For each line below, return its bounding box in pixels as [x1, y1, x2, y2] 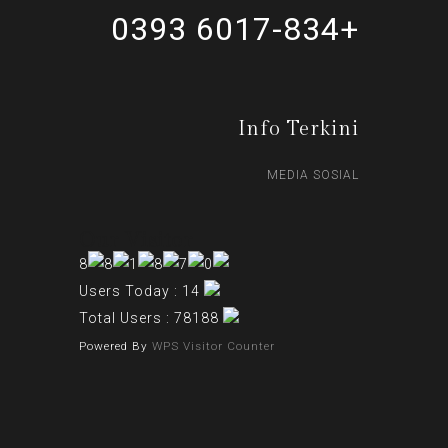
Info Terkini [238, 117, 359, 141]
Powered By [79, 339, 152, 353]
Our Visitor [79, 229, 193, 253]
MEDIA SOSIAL [267, 168, 359, 182]
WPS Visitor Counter [152, 339, 275, 353]
